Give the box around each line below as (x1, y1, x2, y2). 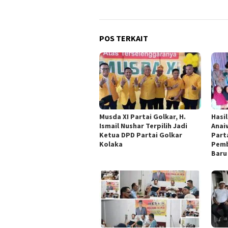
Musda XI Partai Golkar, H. (99, 112, 186, 122)
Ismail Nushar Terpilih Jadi (99, 121, 187, 131)
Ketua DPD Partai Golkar (99, 130, 182, 140)
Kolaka (99, 139, 123, 149)
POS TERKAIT (99, 33, 148, 44)
